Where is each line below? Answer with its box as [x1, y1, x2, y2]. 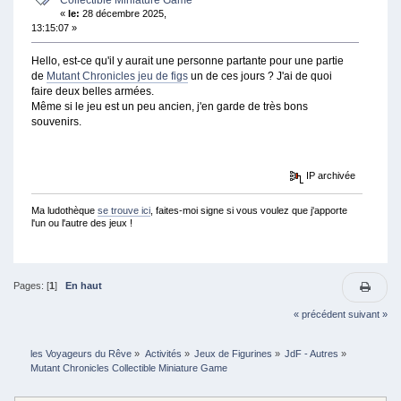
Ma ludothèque [30, 204, 98, 216]
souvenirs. [30, 115, 81, 129]
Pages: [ [13, 279, 49, 291]
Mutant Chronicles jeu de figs [46, 70, 188, 83]
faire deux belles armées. [30, 85, 154, 98]
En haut [64, 279, 102, 291]
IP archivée [303, 170, 356, 182]
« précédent [294, 308, 346, 320]
